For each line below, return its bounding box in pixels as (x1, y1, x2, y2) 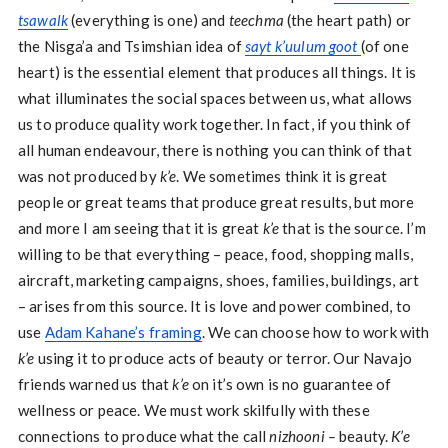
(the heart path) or (286, 11, 411, 29)
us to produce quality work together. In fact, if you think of (17, 115, 412, 133)
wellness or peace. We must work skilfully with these (17, 401, 370, 419)
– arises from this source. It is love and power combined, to (17, 297, 411, 315)
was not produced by (17, 167, 160, 185)
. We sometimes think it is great (176, 167, 388, 185)
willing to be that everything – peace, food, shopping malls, (17, 245, 413, 263)
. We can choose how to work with (201, 323, 430, 341)
